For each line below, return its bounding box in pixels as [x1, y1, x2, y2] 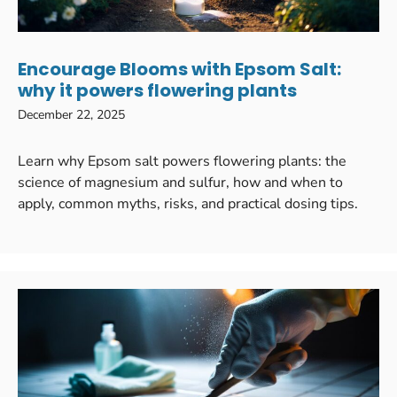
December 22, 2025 [18, 105, 125, 123]
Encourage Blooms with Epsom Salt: [18, 56, 341, 82]
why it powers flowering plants [18, 77, 297, 103]
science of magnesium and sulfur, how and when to [18, 172, 343, 192]
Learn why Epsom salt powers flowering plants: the [18, 151, 346, 171]
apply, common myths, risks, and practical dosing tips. [18, 193, 358, 214]
